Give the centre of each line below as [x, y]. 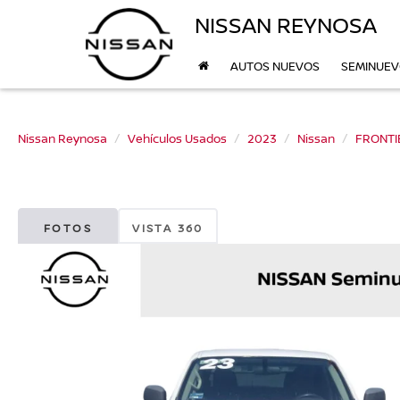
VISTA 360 [168, 228]
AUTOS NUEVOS [275, 67]
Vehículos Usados [177, 138]
